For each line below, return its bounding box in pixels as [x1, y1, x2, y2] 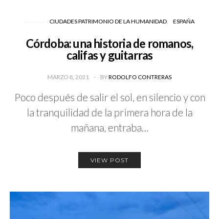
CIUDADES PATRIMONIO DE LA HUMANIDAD [49, 18, 167, 25]
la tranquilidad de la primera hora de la [26, 106, 193, 119]
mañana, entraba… [70, 121, 149, 134]
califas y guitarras [66, 48, 153, 63]
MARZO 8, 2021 [47, 73, 90, 81]
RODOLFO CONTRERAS [109, 73, 172, 81]
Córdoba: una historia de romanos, [25, 36, 194, 51]
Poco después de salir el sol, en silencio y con [14, 91, 205, 104]
